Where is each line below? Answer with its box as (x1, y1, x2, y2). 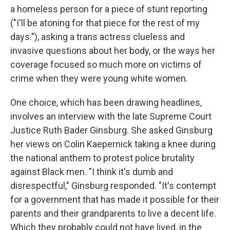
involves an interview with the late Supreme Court (10, 111, 212, 122)
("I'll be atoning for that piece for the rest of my (10, 17, 200, 29)
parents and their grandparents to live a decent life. (10, 208, 216, 219)
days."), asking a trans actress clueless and (10, 31, 185, 43)
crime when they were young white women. (10, 73, 188, 84)
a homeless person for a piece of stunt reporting (10, 4, 207, 15)
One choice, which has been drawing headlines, (10, 97, 202, 108)
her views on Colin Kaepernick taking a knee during (10, 139, 216, 150)
